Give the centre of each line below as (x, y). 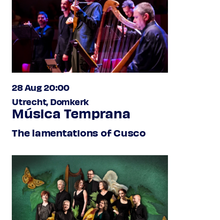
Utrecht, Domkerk (51, 101)
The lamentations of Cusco (79, 132)
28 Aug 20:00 (41, 87)
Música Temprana (71, 112)
